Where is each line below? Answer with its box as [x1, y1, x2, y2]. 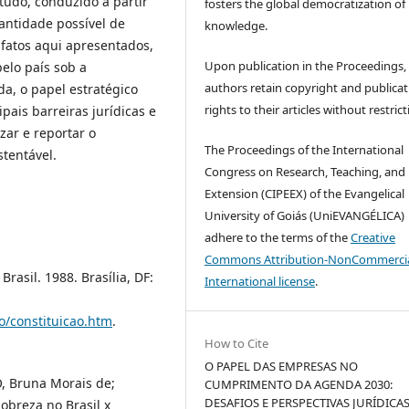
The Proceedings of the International [204, 142, 404, 159]
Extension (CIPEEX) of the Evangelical [204, 185, 405, 203]
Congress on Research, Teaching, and [204, 163, 406, 181]
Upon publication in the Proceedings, [204, 58, 407, 75]
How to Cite [204, 335, 269, 352]
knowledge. [204, 17, 268, 35]
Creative [351, 229, 396, 246]
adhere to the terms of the [204, 229, 351, 246]
